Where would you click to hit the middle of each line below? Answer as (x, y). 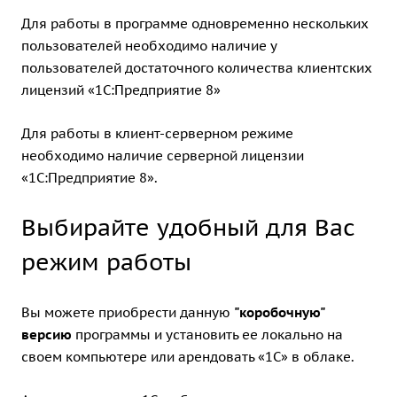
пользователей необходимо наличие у (149, 45)
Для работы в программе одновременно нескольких (195, 23)
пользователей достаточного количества (159, 67)
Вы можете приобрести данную (128, 312)
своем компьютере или (100, 356)
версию (47, 334)
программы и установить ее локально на (207, 334)
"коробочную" (280, 312)
